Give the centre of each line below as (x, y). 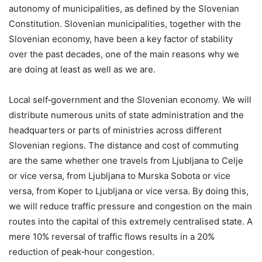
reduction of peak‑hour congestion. (82, 251)
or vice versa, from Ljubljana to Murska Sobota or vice (120, 175)
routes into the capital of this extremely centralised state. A (131, 221)
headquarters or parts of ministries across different (115, 130)
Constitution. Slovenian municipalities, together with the (125, 23)
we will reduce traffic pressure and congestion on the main (130, 206)
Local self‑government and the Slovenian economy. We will (130, 99)
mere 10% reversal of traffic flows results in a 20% (112, 236)
